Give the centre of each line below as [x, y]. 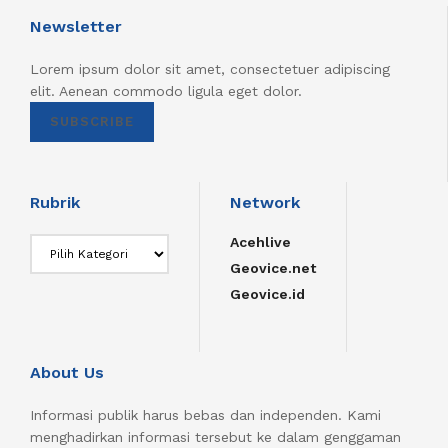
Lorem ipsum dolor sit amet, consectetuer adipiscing [210, 68]
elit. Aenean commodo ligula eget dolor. [166, 90]
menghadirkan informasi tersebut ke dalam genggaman [215, 436]
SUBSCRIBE [92, 121]
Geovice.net [273, 267]
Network [265, 202]
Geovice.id [267, 293]
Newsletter [76, 26]
